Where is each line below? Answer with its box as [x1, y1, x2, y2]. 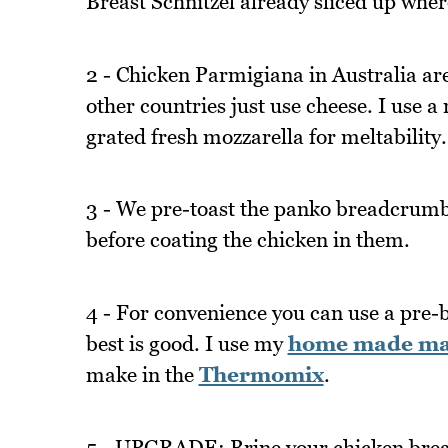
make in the [85, 361, 199, 387]
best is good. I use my [85, 330, 288, 356]
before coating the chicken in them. [85, 227, 410, 253]
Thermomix [198, 361, 324, 387]
